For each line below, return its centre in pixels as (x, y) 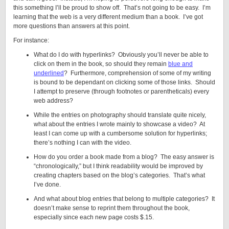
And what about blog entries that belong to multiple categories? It (124, 199)
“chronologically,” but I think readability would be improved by (118, 166)
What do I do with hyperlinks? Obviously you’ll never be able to (121, 55)
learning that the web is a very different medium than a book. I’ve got (108, 17)
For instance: (31, 40)
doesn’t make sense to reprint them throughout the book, (112, 208)
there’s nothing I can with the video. (83, 143)
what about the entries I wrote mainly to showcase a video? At (119, 124)
